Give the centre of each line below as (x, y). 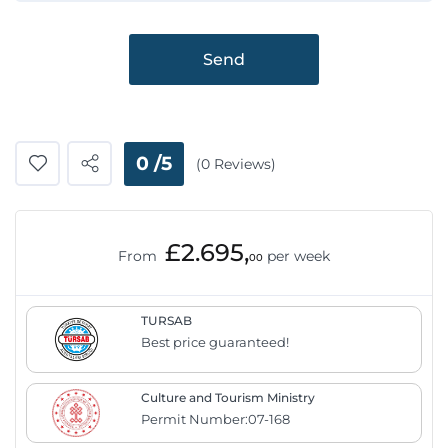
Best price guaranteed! (214, 342)
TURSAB (166, 321)
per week (298, 256)
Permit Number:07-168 (215, 419)
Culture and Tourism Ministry (227, 398)
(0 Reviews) (236, 163)
